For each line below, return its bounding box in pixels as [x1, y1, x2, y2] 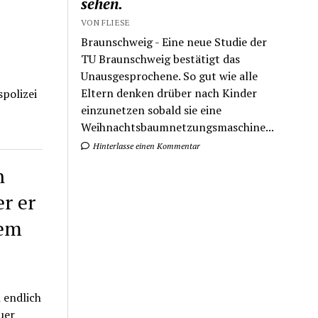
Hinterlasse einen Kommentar [91, 140, 201, 151]
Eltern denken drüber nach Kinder [81, 84, 258, 101]
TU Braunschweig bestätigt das [81, 50, 241, 67]
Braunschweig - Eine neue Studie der [81, 33, 268, 50]
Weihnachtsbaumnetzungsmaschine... [81, 119, 275, 135]
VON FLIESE [81, 16, 131, 28]
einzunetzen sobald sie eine [81, 102, 222, 118]
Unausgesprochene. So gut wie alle [81, 67, 258, 84]
